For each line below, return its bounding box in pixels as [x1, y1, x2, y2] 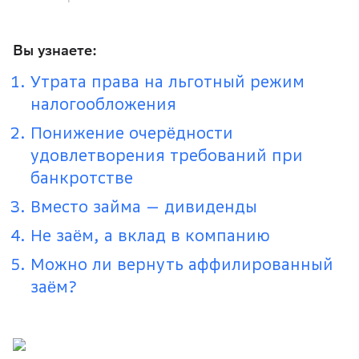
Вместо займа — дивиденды [30, 197, 257, 217]
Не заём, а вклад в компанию [30, 226, 270, 246]
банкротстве [30, 168, 133, 188]
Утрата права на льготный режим [30, 72, 305, 92]
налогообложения [30, 95, 176, 115]
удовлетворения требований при [30, 146, 303, 166]
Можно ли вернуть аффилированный [30, 255, 333, 275]
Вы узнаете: [13, 42, 97, 59]
